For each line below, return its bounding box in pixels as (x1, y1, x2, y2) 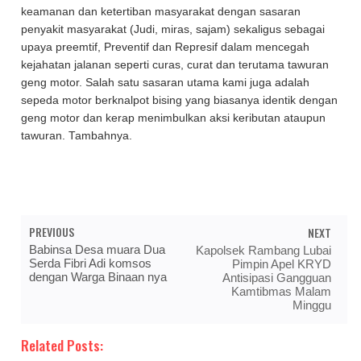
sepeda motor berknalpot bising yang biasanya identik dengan (21, 93, 338, 106)
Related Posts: (21, 334, 104, 356)
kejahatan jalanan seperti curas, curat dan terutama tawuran (21, 58, 330, 71)
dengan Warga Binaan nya (29, 270, 168, 284)
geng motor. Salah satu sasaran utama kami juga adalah (21, 76, 310, 89)
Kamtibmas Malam (230, 284, 331, 299)
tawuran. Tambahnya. (21, 129, 136, 142)
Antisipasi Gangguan (222, 271, 331, 285)
